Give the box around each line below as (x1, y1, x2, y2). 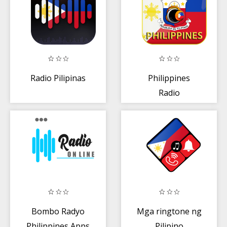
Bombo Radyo (31, 205, 85, 217)
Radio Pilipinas (30, 72, 86, 84)
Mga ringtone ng (136, 205, 202, 217)
